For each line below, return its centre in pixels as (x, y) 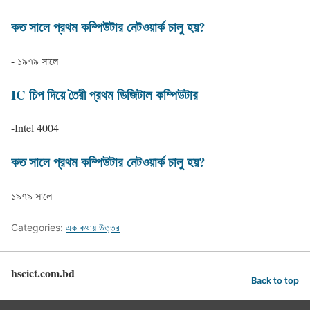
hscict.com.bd (43, 273)
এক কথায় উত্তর (93, 227)
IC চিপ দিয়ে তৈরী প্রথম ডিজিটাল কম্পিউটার (104, 94)
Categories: (38, 227)
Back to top (275, 280)
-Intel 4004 (35, 128)
